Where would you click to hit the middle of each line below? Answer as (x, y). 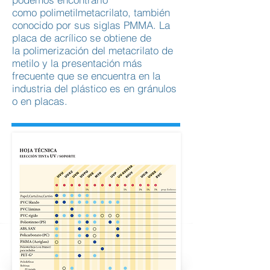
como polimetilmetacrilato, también (91, 12)
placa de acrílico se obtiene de (82, 38)
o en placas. (40, 101)
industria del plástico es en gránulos (94, 88)
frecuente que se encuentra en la (86, 76)
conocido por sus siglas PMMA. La (91, 25)
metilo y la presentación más (77, 63)
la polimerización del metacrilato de (93, 50)
